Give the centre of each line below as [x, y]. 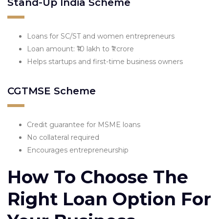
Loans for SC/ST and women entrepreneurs [101, 36]
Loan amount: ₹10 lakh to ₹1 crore [80, 49]
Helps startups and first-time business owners [105, 61]
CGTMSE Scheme [52, 91]
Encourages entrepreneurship [78, 150]
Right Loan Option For [109, 199]
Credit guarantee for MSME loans [84, 124]
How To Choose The [98, 177]
